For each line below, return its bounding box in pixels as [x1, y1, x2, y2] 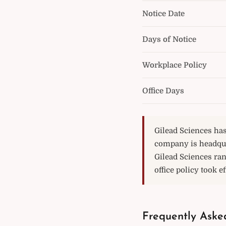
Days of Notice [142, 35, 196, 44]
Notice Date [142, 9, 185, 18]
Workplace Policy [142, 61, 207, 70]
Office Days [142, 86, 184, 95]
